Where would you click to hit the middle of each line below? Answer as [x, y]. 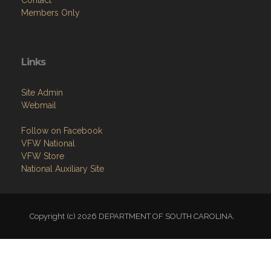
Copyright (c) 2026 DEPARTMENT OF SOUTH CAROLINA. [135, 217]
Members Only [51, 13]
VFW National [48, 144]
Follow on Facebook [62, 131]
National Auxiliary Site [63, 169]
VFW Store [43, 156]
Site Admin [42, 93]
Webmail [39, 106]
